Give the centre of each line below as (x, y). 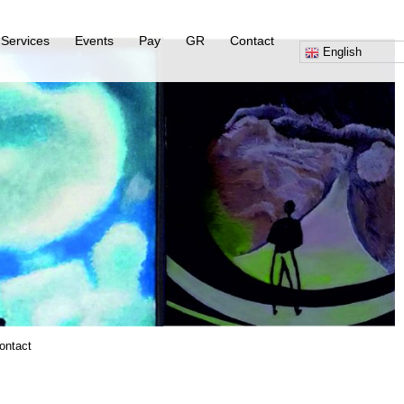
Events (94, 40)
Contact (252, 40)
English (340, 52)
